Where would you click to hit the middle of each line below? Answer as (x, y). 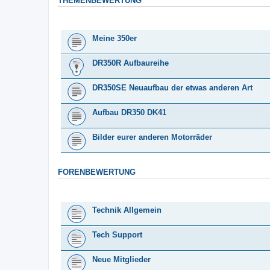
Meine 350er (115, 38)
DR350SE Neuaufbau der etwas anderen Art (172, 87)
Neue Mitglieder (121, 259)
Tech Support (117, 234)
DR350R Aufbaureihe (130, 63)
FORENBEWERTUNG (97, 172)
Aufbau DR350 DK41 (129, 112)
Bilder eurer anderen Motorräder (152, 137)
